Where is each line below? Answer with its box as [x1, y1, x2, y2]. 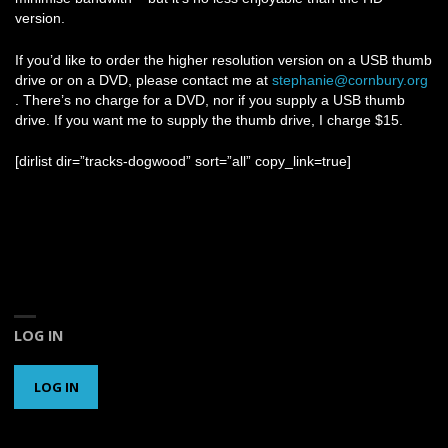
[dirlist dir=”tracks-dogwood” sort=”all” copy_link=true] [15, 153, 352, 170]
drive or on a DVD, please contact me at [15, 71, 273, 88]
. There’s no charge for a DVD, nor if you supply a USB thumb [15, 91, 406, 108]
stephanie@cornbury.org [272, 71, 429, 88]
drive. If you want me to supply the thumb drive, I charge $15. [15, 111, 404, 128]
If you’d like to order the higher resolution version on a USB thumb [15, 51, 433, 68]
